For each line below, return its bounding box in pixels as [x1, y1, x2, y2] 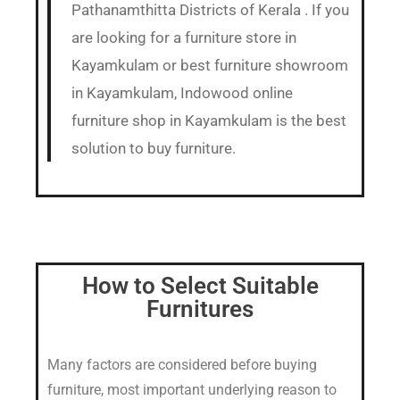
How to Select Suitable [81, 271, 319, 299]
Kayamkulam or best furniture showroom [71, 55, 348, 74]
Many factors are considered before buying [47, 355, 317, 373]
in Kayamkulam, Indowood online [71, 83, 293, 102]
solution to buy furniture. [71, 138, 236, 157]
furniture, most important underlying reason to [47, 380, 337, 398]
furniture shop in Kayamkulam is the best [71, 111, 346, 129]
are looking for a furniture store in [71, 28, 296, 46]
